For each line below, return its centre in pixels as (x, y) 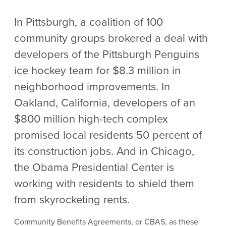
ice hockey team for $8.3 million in (97, 70)
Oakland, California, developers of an (105, 103)
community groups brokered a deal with (111, 38)
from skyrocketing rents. (73, 200)
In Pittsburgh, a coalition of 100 (89, 22)
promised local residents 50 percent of (108, 135)
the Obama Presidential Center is (94, 167)
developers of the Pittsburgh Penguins (107, 54)
